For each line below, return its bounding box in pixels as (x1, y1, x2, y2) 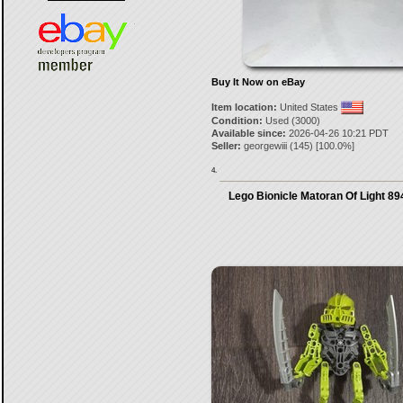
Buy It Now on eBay (210, 76, 305, 87)
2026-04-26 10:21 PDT (285, 128, 389, 139)
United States (276, 102, 341, 112)
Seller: (210, 140, 241, 151)
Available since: (210, 128, 286, 139)
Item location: (210, 102, 277, 112)
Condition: (210, 115, 263, 126)
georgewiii (243, 140, 287, 151)
